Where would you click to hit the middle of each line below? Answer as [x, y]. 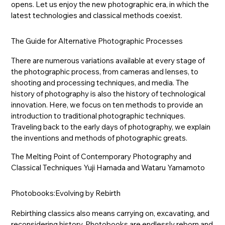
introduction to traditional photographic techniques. [98, 116]
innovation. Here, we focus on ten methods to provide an [107, 105]
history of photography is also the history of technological [108, 94]
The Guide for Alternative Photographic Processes [97, 41]
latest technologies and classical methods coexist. [97, 15]
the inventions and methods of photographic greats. [99, 138]
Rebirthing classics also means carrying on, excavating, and [110, 213]
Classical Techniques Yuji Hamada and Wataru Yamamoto [108, 168]
